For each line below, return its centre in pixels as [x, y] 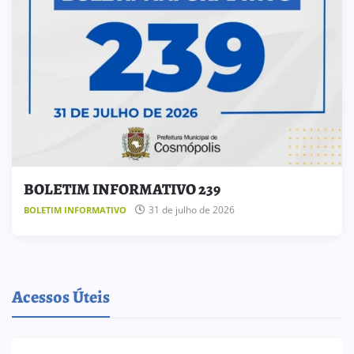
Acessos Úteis [61, 298]
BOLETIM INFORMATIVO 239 [122, 189]
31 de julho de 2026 [192, 210]
